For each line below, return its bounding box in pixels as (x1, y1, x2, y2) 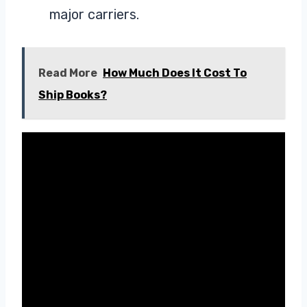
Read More (38, 66, 97, 79)
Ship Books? (38, 88, 107, 101)
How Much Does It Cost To (103, 66, 247, 79)
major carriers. (49, 5, 139, 23)
